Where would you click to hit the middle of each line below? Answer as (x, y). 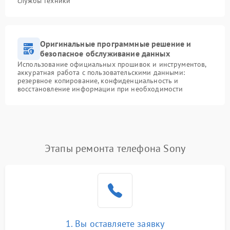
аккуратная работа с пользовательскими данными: (101, 72)
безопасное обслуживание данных (105, 53)
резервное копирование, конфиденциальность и (98, 81)
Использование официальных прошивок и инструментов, (112, 64)
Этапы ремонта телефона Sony (115, 148)
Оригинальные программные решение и (116, 44)
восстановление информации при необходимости (100, 89)
